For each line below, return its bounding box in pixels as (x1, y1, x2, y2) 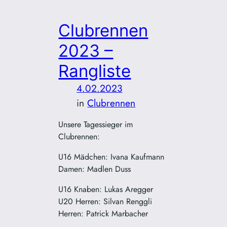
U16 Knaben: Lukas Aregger (58, 183, 154, 196)
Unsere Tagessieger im (58, 119, 133, 131)
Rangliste (58, 61, 131, 82)
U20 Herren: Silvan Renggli (58, 196, 153, 208)
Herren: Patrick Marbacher (58, 208, 148, 220)
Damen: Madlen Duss (58, 163, 131, 175)
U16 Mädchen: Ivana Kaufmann (58, 151, 165, 163)
